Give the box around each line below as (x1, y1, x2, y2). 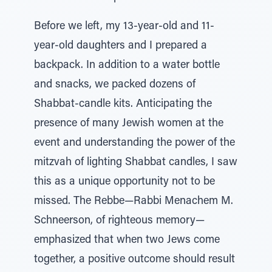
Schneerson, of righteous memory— (34, 216, 205, 226)
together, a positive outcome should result (34, 254, 235, 265)
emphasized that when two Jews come (34, 235, 220, 246)
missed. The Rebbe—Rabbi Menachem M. (34, 196, 233, 207)
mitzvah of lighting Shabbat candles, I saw (34, 157, 237, 168)
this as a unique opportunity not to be (34, 177, 215, 188)
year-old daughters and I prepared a (34, 41, 207, 52)
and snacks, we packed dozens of (34, 80, 195, 90)
